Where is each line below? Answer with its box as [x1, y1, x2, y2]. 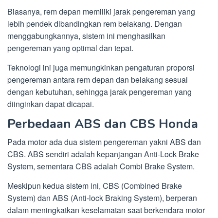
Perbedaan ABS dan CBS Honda [7, 115, 198, 133]
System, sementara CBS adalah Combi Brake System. [7, 161, 195, 172]
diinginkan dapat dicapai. [7, 98, 94, 110]
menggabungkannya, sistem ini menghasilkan [7, 30, 165, 42]
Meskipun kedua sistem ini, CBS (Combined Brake [7, 180, 182, 192]
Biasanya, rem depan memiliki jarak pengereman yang [7, 6, 195, 18]
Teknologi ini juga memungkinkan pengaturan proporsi [7, 62, 195, 73]
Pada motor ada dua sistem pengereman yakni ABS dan [7, 136, 201, 148]
